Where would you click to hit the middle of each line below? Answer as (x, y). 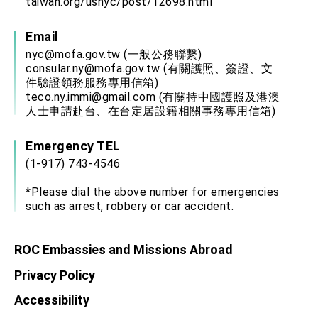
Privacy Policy (55, 275)
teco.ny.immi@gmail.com (91, 97)
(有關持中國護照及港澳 (218, 97)
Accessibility (52, 300)
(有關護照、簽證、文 (216, 69)
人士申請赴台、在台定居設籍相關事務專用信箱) (150, 111)
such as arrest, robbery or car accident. (130, 207)
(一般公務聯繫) (161, 55)
